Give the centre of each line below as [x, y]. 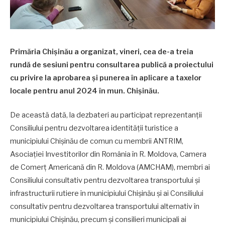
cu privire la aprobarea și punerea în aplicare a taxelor [106, 78]
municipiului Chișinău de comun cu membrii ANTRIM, [97, 141]
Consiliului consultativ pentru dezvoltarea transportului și [105, 181]
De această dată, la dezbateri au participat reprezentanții [106, 115]
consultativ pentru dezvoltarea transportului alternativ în [105, 207]
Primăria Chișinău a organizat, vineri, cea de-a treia [102, 52]
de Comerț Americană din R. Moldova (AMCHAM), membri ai [110, 167]
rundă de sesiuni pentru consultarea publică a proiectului [112, 65]
